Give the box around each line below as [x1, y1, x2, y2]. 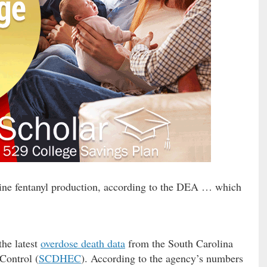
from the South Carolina [125, 236, 233, 251]
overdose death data [41, 236, 125, 251]
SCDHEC [39, 251, 81, 266]
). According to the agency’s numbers [81, 251, 243, 266]
